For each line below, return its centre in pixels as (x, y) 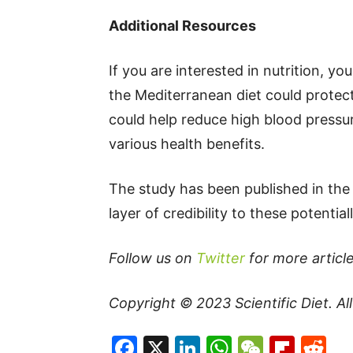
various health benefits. (187, 144)
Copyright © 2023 (172, 303)
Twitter (221, 258)
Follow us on (152, 258)
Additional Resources (182, 26)
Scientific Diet (282, 303)
